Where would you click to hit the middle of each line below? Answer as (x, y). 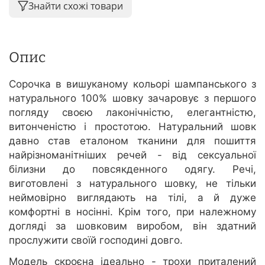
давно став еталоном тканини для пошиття (132, 141)
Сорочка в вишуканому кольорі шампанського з (132, 84)
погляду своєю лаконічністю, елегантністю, (132, 113)
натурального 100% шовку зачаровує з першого (132, 98)
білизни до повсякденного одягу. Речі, (132, 169)
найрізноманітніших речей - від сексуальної (132, 155)
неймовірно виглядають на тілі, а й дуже (132, 198)
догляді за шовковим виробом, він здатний (132, 226)
